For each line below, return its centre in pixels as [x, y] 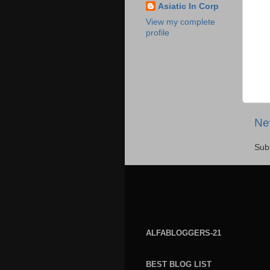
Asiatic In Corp [188, 6]
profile [158, 33]
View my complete [181, 22]
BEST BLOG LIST [179, 264]
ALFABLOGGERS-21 [184, 233]
